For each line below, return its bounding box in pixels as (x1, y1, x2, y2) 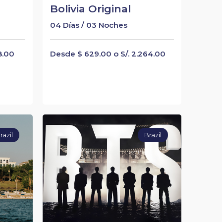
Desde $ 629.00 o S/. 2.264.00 (50, 49, 166, 58)
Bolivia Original (50, 2, 131, 15)
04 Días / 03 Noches (50, 20, 127, 30)
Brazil (144, 131, 162, 139)
